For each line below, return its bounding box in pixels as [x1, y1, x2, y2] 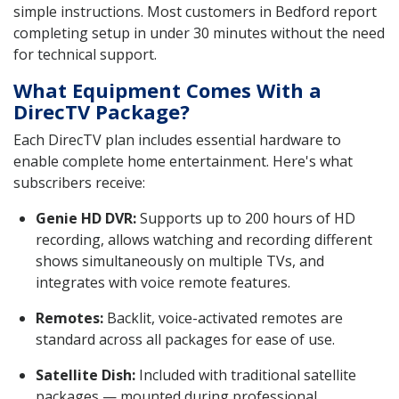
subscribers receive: [13, 172, 145, 192]
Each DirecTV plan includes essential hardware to [13, 129, 341, 150]
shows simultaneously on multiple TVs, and [36, 250, 324, 271]
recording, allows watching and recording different [36, 229, 372, 249]
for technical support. [13, 44, 157, 64]
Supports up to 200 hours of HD [136, 208, 355, 228]
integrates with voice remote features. [36, 272, 290, 292]
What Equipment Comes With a [13, 76, 322, 103]
